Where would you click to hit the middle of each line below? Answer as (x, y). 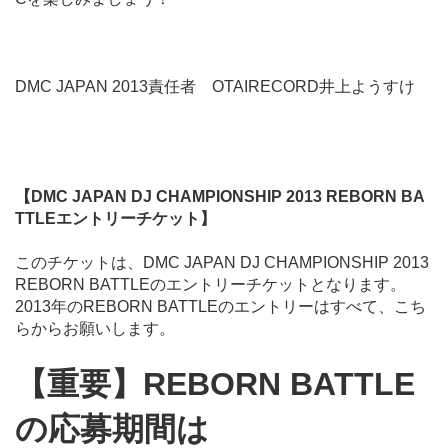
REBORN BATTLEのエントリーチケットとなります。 (210, 284)
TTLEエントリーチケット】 (115, 218)
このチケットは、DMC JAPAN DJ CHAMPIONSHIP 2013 (222, 262)
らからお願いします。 (95, 328)
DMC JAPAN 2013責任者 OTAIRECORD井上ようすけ (215, 86)
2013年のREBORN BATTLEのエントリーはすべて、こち (220, 306)
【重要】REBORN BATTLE (215, 383)
